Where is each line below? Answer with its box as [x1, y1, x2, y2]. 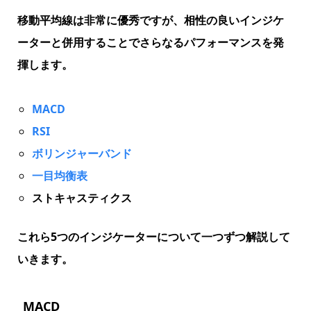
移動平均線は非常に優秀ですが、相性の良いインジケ [17, 12, 284, 28]
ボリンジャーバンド [31, 146, 132, 162]
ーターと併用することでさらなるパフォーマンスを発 [17, 35, 284, 51]
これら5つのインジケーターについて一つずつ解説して [17, 229, 290, 245]
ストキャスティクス [31, 190, 132, 206]
